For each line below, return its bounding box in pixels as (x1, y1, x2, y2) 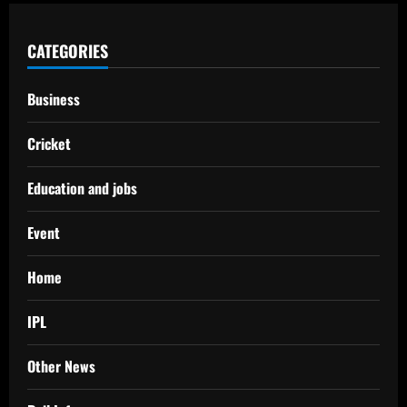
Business (27, 88, 80, 111)
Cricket (27, 133, 71, 155)
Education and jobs (27, 177, 137, 200)
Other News (27, 355, 95, 378)
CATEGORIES (27, 39, 108, 64)
